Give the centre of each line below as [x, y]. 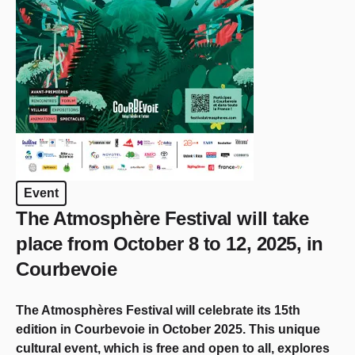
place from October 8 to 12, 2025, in [170, 244]
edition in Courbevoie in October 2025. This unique [168, 329]
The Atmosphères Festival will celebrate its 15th [158, 310]
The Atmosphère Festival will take [162, 218]
